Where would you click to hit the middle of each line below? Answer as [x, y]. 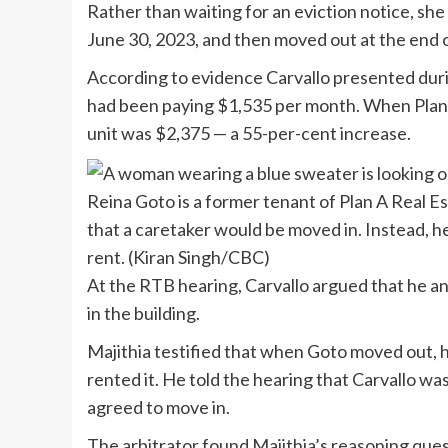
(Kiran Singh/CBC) [199, 257]
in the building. [143, 313]
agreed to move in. [158, 407]
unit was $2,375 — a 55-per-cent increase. [249, 132]
